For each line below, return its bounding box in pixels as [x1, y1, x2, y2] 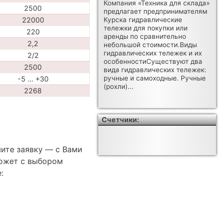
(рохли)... [104, 82, 134, 91]
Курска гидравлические [104, 16, 183, 24]
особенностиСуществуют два [104, 57, 203, 66]
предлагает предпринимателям [104, 7, 208, 16]
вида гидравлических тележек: [104, 66, 207, 74]
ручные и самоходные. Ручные [104, 74, 206, 82]
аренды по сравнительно [104, 32, 187, 41]
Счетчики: [102, 115, 139, 124]
